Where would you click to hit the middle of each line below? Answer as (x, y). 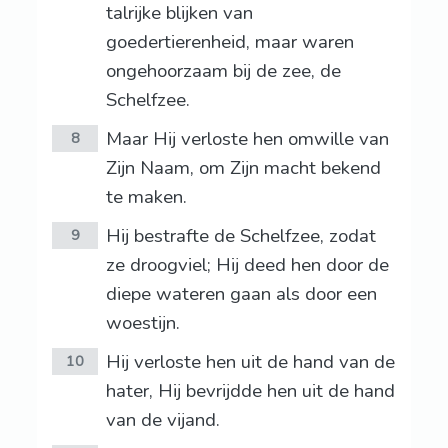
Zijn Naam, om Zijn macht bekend (243, 168)
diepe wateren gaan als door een (241, 294)
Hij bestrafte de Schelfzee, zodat (240, 236)
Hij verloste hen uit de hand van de (250, 362)
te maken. (146, 197)
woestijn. (142, 323)
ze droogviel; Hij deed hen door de (247, 265)
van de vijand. (162, 420)
